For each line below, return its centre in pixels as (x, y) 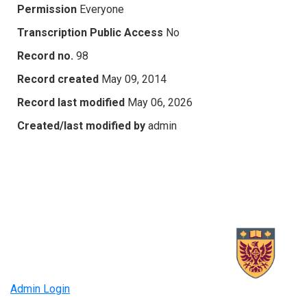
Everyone (102, 9)
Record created (58, 79)
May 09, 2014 (134, 79)
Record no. (45, 56)
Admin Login (40, 289)
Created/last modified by (81, 125)
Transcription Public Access (90, 32)
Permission (47, 9)
